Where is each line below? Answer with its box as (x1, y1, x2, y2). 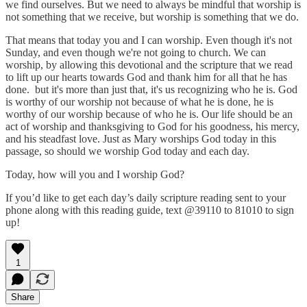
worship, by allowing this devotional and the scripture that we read (5, 58, 293, 71)
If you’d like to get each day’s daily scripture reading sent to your (5, 191, 286, 204)
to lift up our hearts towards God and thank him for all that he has (5, 71, 287, 83)
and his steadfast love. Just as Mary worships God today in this (5, 132, 276, 145)
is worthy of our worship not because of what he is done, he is (5, 95, 273, 108)
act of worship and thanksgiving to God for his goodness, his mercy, (5, 120, 299, 132)
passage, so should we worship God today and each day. (5, 145, 249, 157)
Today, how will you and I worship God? (5, 168, 187, 180)
